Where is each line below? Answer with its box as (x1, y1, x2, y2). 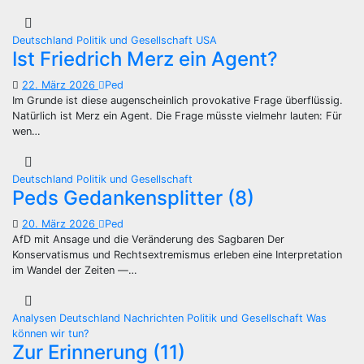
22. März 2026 (22, 79, 98, 91)
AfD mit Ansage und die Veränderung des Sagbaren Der (12, 233, 284, 245)
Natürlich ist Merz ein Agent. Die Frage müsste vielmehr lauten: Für (12, 110, 342, 122)
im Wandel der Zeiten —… (12, 264, 137, 276)
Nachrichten (123, 312, 187, 324)
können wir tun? (12, 327, 89, 340)
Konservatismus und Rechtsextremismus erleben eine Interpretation (12, 249, 342, 261)
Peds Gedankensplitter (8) (12, 186, 254, 210)
